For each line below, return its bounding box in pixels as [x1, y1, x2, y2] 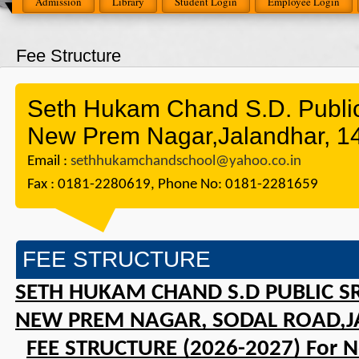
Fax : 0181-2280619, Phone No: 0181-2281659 [27, 177, 318, 192]
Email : [27, 154, 71, 169]
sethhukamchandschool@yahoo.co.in [71, 154, 301, 169]
